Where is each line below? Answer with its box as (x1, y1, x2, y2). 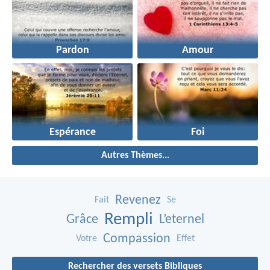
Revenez (115, 193, 161, 207)
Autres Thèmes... (101, 150, 169, 160)
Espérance (49, 127, 96, 137)
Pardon (55, 45, 89, 55)
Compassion (102, 231, 171, 246)
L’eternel (159, 212, 204, 227)
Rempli (104, 210, 153, 228)
